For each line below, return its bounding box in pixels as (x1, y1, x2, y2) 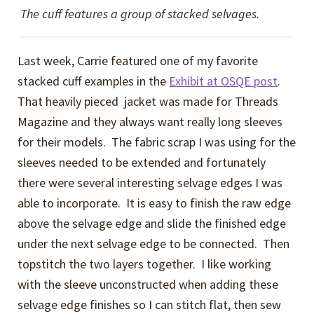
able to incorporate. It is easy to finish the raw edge (18, 195, 292, 212)
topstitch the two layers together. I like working (18, 256, 272, 273)
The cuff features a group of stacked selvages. (20, 6, 259, 22)
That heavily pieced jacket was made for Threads (18, 93, 279, 110)
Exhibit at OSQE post (169, 73, 278, 90)
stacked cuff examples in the (18, 73, 170, 90)
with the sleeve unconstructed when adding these (18, 276, 279, 293)
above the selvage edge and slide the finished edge (18, 215, 287, 232)
